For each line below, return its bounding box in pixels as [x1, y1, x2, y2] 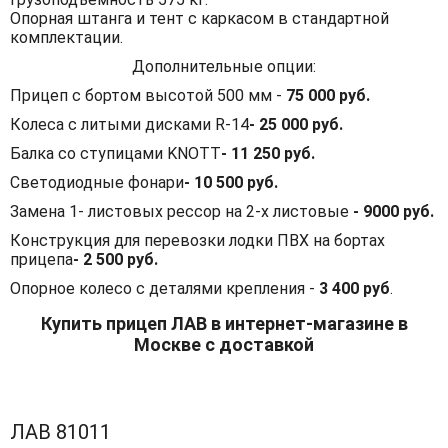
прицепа [10, 249, 73, 269]
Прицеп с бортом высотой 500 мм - [10, 85, 286, 105]
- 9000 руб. [353, 201, 434, 221]
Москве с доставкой [134, 333, 314, 355]
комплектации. [10, 27, 123, 47]
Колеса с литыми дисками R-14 [10, 114, 249, 134]
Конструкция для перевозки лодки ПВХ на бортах [10, 230, 385, 250]
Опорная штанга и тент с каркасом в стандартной [10, 8, 389, 28]
